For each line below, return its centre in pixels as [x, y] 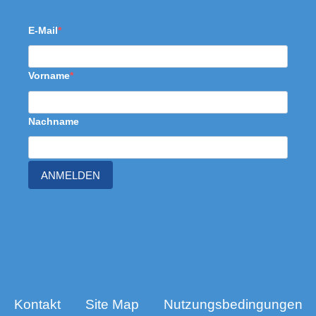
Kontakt [37, 305]
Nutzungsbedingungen [233, 305]
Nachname [54, 121]
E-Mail [43, 31]
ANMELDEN [71, 175]
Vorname [49, 76]
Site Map [112, 305]
